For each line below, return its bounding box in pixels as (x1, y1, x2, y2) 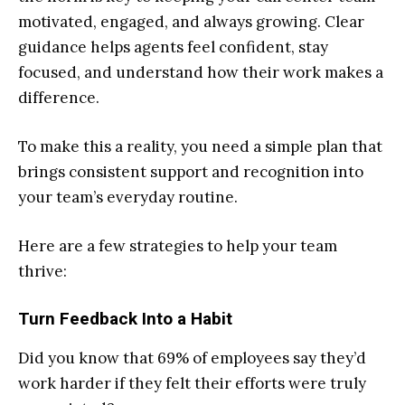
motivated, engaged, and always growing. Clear (18, 12, 364, 33)
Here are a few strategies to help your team (18, 236, 337, 257)
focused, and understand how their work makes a (18, 62, 383, 83)
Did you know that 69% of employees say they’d (18, 348, 366, 369)
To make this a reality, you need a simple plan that (18, 137, 382, 157)
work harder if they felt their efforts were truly (18, 373, 366, 394)
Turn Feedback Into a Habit (18, 308, 237, 330)
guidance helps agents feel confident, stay (18, 37, 328, 58)
